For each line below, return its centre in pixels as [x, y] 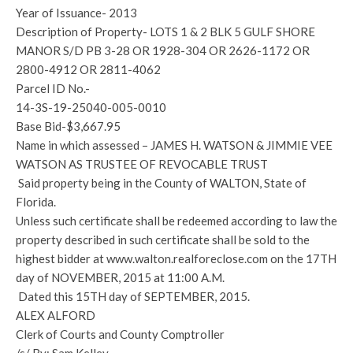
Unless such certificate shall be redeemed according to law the [176, 221]
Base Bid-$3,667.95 [68, 126]
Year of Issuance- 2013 [76, 13]
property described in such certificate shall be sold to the [163, 240]
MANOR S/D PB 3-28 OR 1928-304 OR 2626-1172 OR [163, 50]
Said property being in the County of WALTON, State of [161, 183]
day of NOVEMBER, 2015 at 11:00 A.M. [120, 277]
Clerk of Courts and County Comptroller [120, 334]
